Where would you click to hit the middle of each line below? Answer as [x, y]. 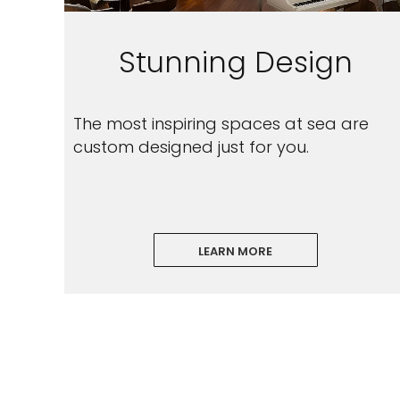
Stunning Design [235, 62]
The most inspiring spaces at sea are [221, 124]
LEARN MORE [236, 251]
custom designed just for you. [191, 147]
